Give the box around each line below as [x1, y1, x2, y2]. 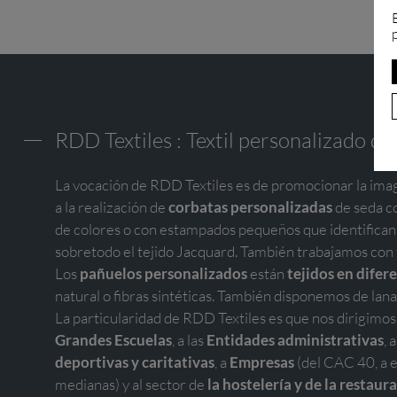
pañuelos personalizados [80, 263, 247, 283]
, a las [172, 330, 206, 349]
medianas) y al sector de [55, 374, 207, 393]
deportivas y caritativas [55, 352, 214, 371]
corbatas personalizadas [168, 197, 332, 216]
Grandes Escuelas [55, 330, 172, 349]
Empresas [230, 352, 294, 371]
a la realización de [55, 197, 168, 216]
